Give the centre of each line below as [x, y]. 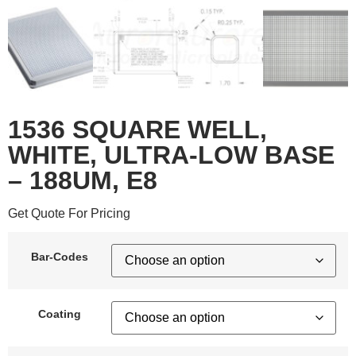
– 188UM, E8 [83, 180]
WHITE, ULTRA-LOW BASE [171, 155]
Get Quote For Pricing [69, 213]
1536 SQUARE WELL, [137, 130]
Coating [60, 313]
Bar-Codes [60, 256]
